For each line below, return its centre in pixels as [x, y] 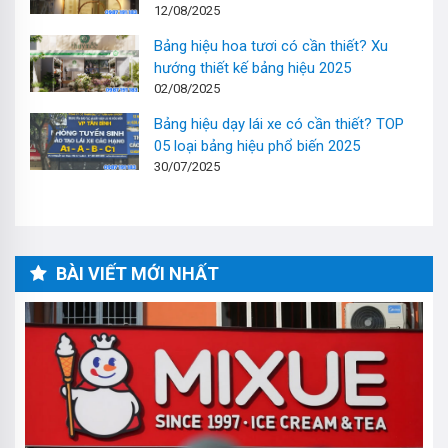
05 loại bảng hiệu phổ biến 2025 [257, 145]
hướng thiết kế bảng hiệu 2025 [253, 67]
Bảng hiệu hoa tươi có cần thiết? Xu [271, 45]
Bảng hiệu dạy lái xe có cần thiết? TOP [279, 123]
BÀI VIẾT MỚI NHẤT [135, 273]
